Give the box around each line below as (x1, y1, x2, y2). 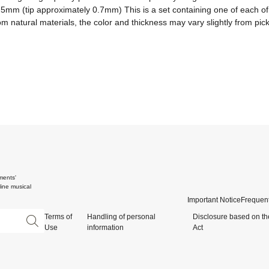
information (86, 223, 124, 232)
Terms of (44, 213, 72, 222)
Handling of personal (86, 213, 156, 222)
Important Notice (187, 196, 241, 205)
